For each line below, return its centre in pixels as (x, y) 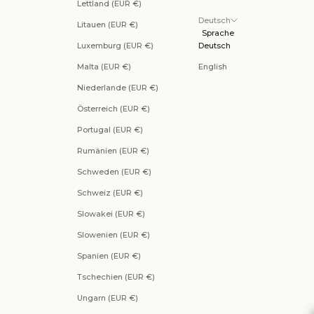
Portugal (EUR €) (110, 130)
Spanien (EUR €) (109, 256)
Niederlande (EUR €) (117, 88)
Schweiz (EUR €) (110, 193)
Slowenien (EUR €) (113, 235)
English (212, 67)
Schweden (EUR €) (114, 172)
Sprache (218, 33)
